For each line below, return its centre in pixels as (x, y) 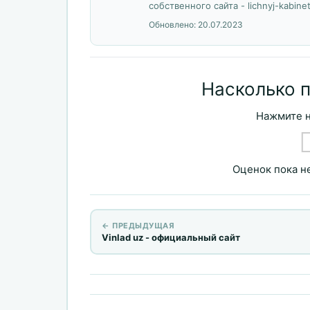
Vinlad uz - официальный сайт (171, 238)
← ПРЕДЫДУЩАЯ (138, 226)
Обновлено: (173, 24)
